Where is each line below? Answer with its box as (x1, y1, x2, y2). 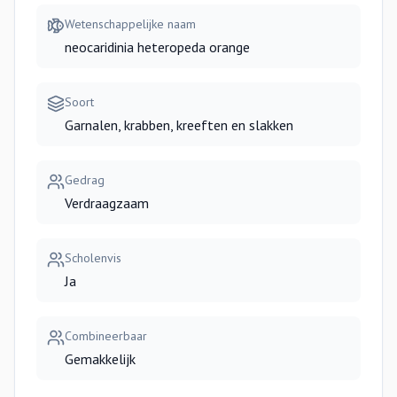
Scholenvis (65, 250, 121, 266)
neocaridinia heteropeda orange (65, 38, 250, 56)
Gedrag (65, 172, 105, 188)
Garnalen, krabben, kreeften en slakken (65, 116, 293, 134)
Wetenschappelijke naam (65, 16, 196, 32)
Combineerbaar (65, 328, 147, 344)
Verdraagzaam (65, 194, 149, 212)
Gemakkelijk (65, 350, 136, 368)
